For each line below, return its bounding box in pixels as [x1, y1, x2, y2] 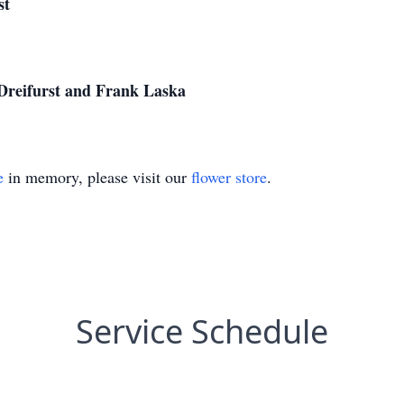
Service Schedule [76, 309, 328, 353]
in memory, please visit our [4, 166, 191, 188]
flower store [191, 166, 267, 188]
